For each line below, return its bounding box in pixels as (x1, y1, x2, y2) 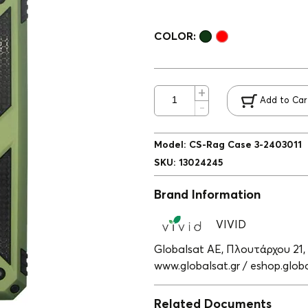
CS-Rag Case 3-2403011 (189, 140, 302, 150)
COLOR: (154, 31, 196, 42)
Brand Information (154, 189, 261, 201)
